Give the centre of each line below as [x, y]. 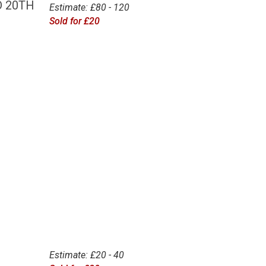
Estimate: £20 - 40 [86, 255]
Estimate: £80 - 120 [89, 7]
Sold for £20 [74, 21]
